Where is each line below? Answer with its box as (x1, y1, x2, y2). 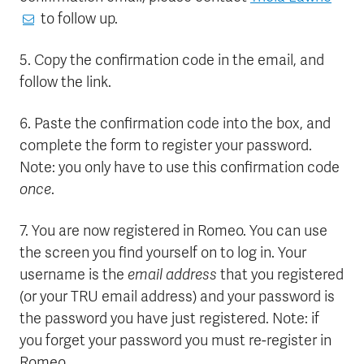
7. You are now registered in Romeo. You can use (19, 222, 327, 240)
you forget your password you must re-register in (19, 331, 331, 350)
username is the (19, 266, 128, 284)
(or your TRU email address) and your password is (19, 288, 335, 306)
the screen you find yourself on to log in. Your (19, 244, 306, 262)
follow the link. (19, 73, 111, 92)
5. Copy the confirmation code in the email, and (19, 51, 324, 70)
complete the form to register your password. (19, 136, 312, 155)
